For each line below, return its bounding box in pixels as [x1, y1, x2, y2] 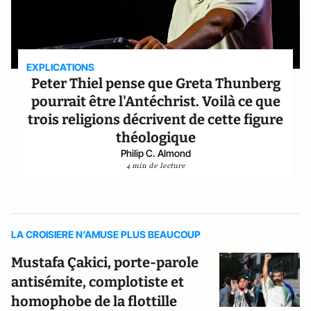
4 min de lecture [126, 160, 185, 171]
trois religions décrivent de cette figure [28, 111, 283, 128]
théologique [115, 129, 196, 146]
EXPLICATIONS [26, 61, 95, 73]
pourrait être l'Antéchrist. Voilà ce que [31, 93, 280, 110]
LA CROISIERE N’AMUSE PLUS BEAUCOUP [11, 228, 201, 240]
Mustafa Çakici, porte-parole [11, 254, 199, 271]
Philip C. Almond [120, 147, 191, 159]
